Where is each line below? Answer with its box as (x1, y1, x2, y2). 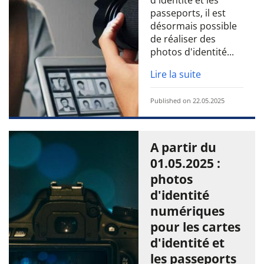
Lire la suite (150, 68, 201, 81)
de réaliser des (150, 32, 216, 45)
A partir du (150, 139, 216, 156)
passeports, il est (150, 6, 226, 19)
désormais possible (150, 19, 237, 32)
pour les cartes (150, 219, 240, 235)
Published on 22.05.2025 (150, 96, 225, 105)
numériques (150, 203, 225, 219)
